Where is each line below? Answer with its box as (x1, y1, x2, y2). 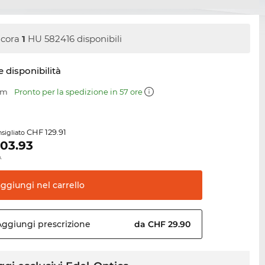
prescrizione (35, 219, 91, 230)
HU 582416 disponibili (25, 33, 122, 44)
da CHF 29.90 (134, 219, 193, 230)
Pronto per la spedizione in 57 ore (14, 87, 145, 97)
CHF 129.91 (27, 127, 67, 137)
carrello (50, 180, 85, 191)
